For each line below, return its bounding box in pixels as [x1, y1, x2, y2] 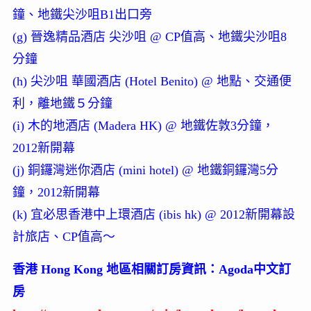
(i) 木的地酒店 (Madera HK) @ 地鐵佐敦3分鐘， [12, 119, 274, 133]
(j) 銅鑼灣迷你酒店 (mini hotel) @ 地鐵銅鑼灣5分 [12, 163, 278, 178]
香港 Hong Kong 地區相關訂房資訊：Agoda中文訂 [12, 262, 291, 277]
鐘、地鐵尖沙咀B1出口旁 [12, 8, 152, 22]
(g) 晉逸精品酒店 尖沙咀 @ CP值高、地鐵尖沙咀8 [12, 30, 287, 44]
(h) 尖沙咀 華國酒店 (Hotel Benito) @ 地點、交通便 [12, 74, 292, 89]
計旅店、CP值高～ [12, 230, 115, 244]
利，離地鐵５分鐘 [12, 96, 112, 111]
